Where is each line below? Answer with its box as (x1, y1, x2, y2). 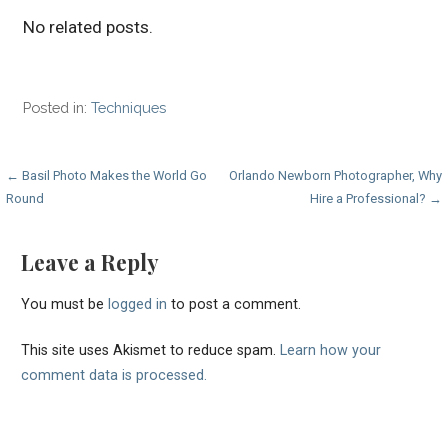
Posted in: (23, 98, 92, 116)
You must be (20, 295, 108, 313)
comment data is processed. (20, 367, 207, 385)
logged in (107, 295, 167, 313)
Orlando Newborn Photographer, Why (228, 168, 442, 184)
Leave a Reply (20, 248, 159, 277)
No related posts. (23, 17, 154, 38)
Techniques (91, 98, 167, 116)
